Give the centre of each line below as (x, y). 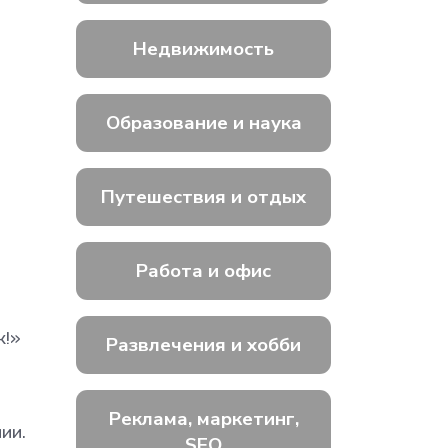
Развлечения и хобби (203, 345)
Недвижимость (203, 49)
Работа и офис (203, 271)
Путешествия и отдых (203, 197)
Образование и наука (203, 123)
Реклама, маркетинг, (203, 419)
